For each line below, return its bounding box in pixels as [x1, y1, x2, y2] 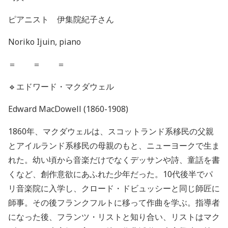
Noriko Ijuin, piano [8, 36, 81, 47]
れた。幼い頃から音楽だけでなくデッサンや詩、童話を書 [8, 154, 220, 165]
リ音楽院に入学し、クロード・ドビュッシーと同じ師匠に [8, 182, 220, 194]
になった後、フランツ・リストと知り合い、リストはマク [8, 211, 220, 222]
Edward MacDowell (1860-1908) [8, 103, 128, 115]
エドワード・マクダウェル [16, 80, 114, 92]
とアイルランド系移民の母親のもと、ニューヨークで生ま [8, 139, 220, 151]
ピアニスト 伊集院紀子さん [8, 13, 114, 25]
